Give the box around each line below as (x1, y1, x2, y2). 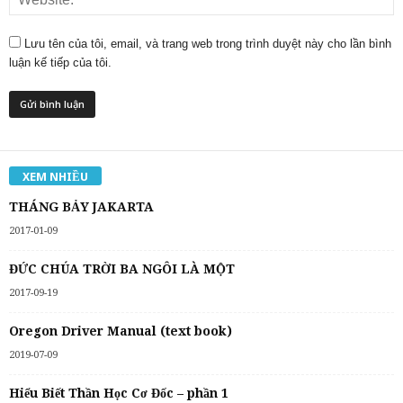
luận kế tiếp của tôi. (9, 56, 112, 70)
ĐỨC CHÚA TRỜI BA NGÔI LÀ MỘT (9, 261, 235, 276)
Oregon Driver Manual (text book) (9, 323, 232, 338)
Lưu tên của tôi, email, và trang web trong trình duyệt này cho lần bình (24, 37, 391, 51)
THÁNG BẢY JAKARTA (9, 199, 154, 214)
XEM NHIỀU (22, 169, 88, 184)
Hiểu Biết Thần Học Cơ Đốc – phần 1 (9, 385, 228, 400)
